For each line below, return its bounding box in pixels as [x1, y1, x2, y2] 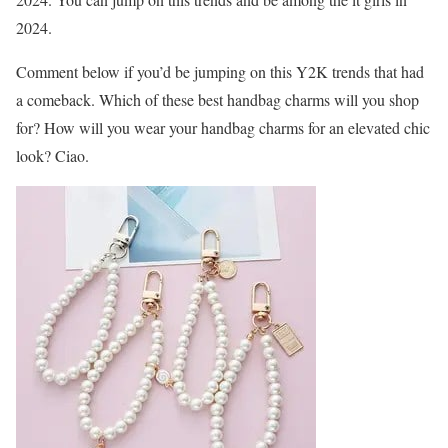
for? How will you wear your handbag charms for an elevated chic [16, 117, 430, 139]
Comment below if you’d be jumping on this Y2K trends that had [16, 61, 424, 83]
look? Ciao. [16, 145, 89, 167]
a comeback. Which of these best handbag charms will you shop [16, 89, 419, 111]
